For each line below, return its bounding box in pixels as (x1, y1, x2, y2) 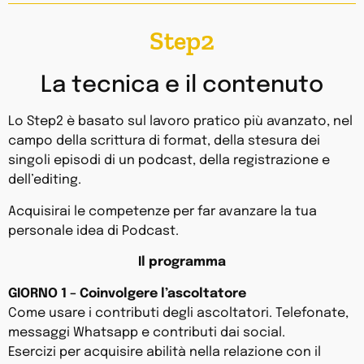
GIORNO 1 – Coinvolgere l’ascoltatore (8, 286, 246, 301)
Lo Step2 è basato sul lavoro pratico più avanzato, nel (8, 115, 353, 129)
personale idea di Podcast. (8, 223, 179, 238)
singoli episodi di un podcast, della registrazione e (8, 154, 330, 168)
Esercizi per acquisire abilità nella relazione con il (8, 344, 321, 359)
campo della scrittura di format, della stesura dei (8, 134, 320, 149)
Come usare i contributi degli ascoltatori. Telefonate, (8, 305, 349, 320)
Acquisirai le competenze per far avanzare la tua (8, 204, 317, 219)
